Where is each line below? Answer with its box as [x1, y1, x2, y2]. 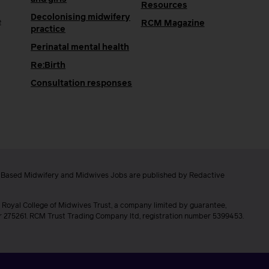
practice [31, 25, 66, 34]
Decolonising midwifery [31, 13, 131, 22]
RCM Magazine [141, 19, 205, 28]
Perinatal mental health [31, 43, 130, 52]
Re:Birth [31, 61, 66, 70]
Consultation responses [31, 79, 133, 88]
